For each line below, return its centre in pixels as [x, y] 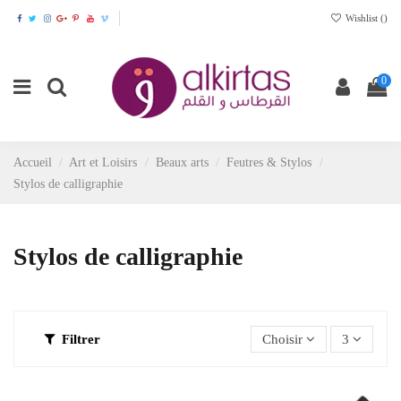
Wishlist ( [363, 17]
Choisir [282, 339]
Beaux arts [182, 162]
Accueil [33, 162]
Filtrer [81, 339]
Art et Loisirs [103, 162]
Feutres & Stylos [269, 162]
